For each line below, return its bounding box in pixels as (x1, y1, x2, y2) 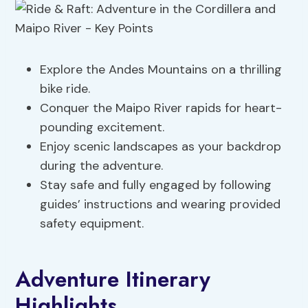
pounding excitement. (40, 119, 165, 136)
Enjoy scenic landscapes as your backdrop (40, 138, 282, 155)
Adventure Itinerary (15, 263, 211, 296)
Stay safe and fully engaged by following (40, 177, 272, 194)
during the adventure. (40, 157, 164, 175)
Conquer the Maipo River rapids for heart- (40, 100, 283, 117)
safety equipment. (40, 215, 144, 232)
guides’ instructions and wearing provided (40, 196, 281, 213)
